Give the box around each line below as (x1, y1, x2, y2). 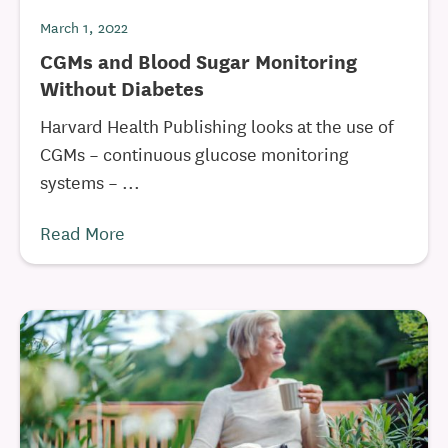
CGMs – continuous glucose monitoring (40, 140, 349, 166)
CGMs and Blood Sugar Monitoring (40, 46, 357, 75)
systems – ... (40, 168, 140, 194)
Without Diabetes (40, 73, 204, 102)
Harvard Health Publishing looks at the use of (40, 112, 393, 138)
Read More (40, 219, 125, 245)
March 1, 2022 (40, 16, 128, 38)
